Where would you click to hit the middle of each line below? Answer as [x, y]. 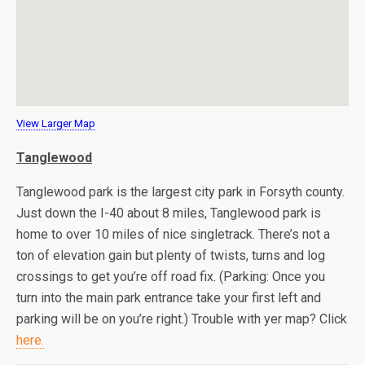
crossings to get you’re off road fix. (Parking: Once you [171, 277]
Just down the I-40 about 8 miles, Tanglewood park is [169, 213]
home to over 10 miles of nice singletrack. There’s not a [173, 234]
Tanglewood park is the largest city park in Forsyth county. [180, 192]
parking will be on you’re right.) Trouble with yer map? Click [182, 319]
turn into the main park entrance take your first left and [169, 298]
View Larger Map [56, 123]
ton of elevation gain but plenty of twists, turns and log [171, 255]
